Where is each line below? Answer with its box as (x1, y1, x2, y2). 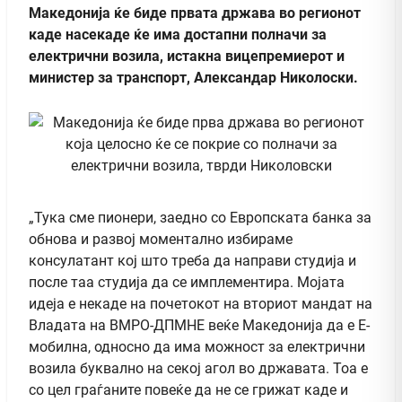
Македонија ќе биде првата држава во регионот (29, 4, 361, 22)
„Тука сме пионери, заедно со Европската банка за (29, 208, 371, 226)
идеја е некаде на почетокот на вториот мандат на (29, 294, 372, 312)
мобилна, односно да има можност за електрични (29, 337, 365, 355)
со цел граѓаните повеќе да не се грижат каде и (29, 380, 348, 398)
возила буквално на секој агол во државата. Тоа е (29, 359, 368, 377)
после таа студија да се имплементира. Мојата (29, 273, 345, 291)
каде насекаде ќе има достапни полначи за (29, 25, 327, 43)
